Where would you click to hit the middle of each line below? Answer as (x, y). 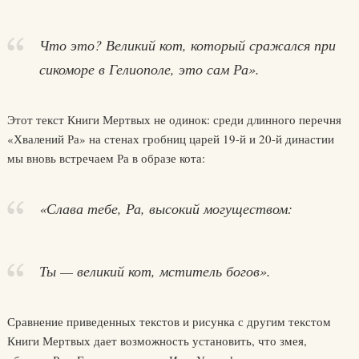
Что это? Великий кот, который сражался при (187, 45)
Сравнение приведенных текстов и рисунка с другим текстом (169, 321)
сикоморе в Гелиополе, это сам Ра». (149, 69)
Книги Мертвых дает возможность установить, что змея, (157, 341)
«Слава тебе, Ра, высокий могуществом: (165, 208)
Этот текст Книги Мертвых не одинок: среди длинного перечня (174, 119)
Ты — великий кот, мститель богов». (155, 271)
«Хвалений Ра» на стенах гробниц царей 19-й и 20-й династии (170, 139)
